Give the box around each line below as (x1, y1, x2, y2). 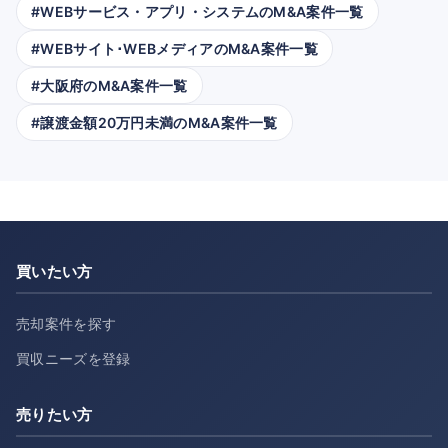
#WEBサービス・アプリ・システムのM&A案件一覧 (31, 2, 364, 20)
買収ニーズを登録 (16, 350, 131, 367)
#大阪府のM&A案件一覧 (31, 76, 188, 94)
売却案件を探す (16, 315, 117, 332)
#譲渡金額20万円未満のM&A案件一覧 (31, 113, 278, 131)
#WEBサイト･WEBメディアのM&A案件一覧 (31, 39, 318, 57)
